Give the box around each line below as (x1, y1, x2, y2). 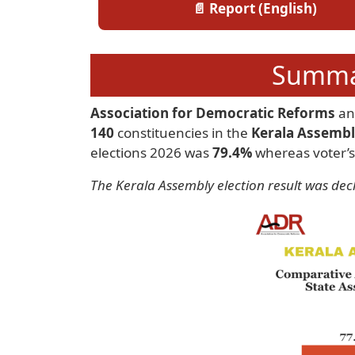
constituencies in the (114, 124, 251, 142)
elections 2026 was (90, 143, 212, 162)
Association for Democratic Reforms (90, 104, 335, 122)
